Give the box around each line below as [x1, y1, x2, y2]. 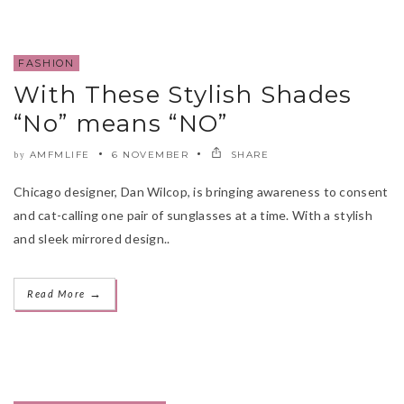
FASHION [18, 56, 75, 69]
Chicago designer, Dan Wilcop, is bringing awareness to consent [14, 183, 389, 199]
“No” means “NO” [14, 108, 228, 138]
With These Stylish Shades [14, 79, 353, 109]
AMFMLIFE [29, 148, 90, 161]
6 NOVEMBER [112, 148, 188, 161]
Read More [27, 287, 89, 299]
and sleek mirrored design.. [14, 230, 170, 246]
